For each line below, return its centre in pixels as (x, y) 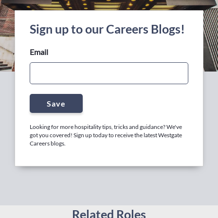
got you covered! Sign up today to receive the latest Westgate (106, 135)
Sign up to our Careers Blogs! (107, 29)
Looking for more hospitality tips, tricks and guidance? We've (106, 127)
